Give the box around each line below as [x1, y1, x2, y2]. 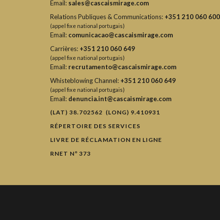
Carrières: [50, 45, 80, 53]
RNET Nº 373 [50, 150, 91, 157]
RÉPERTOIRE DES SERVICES [50, 122, 140, 130]
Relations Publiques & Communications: [50, 13, 165, 21]
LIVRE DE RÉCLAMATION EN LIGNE [50, 136, 162, 143]
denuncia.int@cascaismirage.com [68, 95, 171, 103]
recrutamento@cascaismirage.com [68, 63, 176, 71]
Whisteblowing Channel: [50, 77, 120, 84]
